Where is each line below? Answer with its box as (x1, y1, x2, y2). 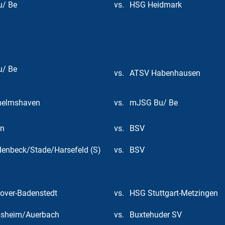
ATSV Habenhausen (130, 68, 200, 78)
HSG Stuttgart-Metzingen (130, 188, 218, 198)
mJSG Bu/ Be (130, 98, 178, 107)
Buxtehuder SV (130, 210, 182, 219)
